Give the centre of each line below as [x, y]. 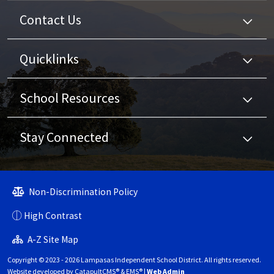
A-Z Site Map [52, 240]
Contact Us [50, 20]
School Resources [70, 98]
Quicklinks [49, 59]
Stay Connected [64, 137]
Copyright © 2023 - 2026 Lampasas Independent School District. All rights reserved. [134, 260]
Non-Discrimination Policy [82, 192]
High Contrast [53, 216]
